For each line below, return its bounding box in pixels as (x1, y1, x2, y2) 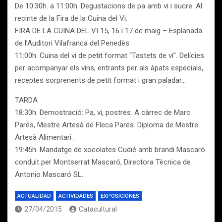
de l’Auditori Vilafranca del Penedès (15, 39, 129, 48)
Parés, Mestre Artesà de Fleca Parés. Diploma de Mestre (15, 120, 198, 129)
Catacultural (79, 205, 117, 213)
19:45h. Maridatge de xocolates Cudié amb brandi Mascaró (15, 145, 205, 154)
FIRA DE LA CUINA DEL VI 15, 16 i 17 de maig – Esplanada (15, 26, 202, 35)
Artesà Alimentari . (15, 133, 75, 142)
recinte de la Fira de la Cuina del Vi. (15, 14, 127, 23)
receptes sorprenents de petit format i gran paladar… (15, 76, 186, 85)
